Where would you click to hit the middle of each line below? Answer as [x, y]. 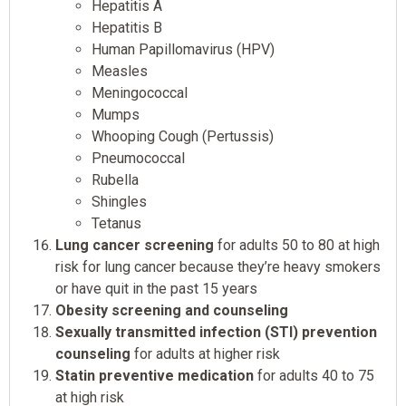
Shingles [119, 202]
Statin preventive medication [155, 376]
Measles [120, 72]
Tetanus [116, 224]
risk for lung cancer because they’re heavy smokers [218, 267]
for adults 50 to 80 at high [297, 246]
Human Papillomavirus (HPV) [183, 50]
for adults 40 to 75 [314, 376]
